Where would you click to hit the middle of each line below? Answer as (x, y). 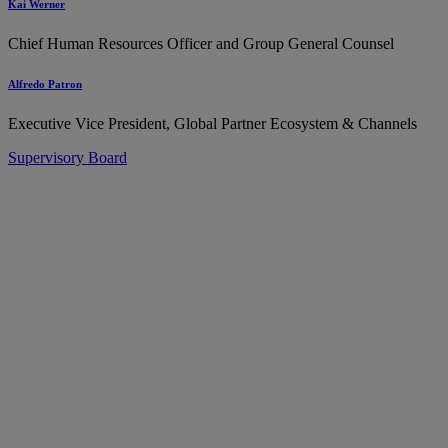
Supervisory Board (67, 158)
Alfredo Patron (45, 84)
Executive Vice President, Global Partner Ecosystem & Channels (212, 124)
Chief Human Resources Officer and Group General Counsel (201, 44)
